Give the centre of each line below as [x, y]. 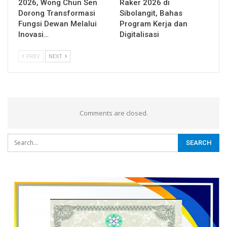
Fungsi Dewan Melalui [58, 24]
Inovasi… [33, 34]
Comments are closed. [113, 113]
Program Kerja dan [154, 24]
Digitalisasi [139, 34]
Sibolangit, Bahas [151, 13]
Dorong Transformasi [57, 13]
